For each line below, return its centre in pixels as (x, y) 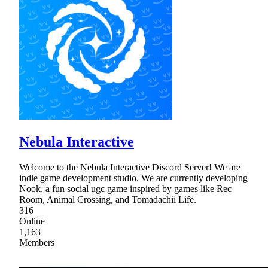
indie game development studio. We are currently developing (133, 178)
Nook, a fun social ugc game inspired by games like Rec (125, 188)
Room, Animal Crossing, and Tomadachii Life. (108, 199)
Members (37, 242)
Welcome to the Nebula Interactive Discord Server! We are (130, 167)
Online (32, 221)
